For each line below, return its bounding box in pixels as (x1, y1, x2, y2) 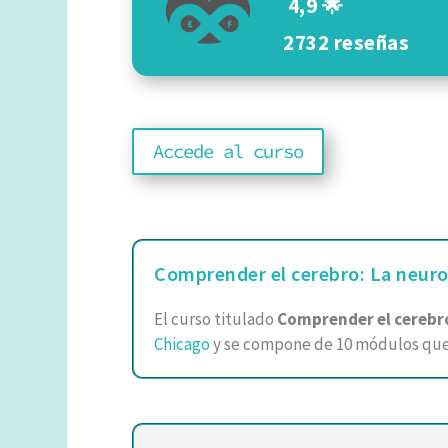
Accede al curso (153, 139, 303, 164)
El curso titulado (154, 308, 277, 331)
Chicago (154, 333, 210, 356)
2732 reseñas (283, 28, 409, 56)
